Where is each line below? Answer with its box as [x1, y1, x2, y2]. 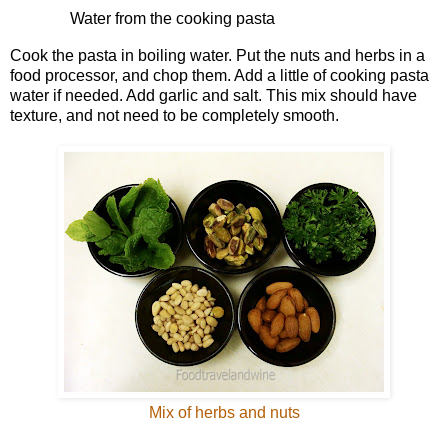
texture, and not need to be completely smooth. [10, 106, 339, 124]
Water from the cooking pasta [70, 10, 275, 27]
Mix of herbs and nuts [148, 403, 300, 421]
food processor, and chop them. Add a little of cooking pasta [10, 66, 429, 84]
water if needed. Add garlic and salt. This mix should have [10, 86, 417, 104]
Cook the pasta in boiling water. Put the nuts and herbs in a [10, 46, 425, 64]
